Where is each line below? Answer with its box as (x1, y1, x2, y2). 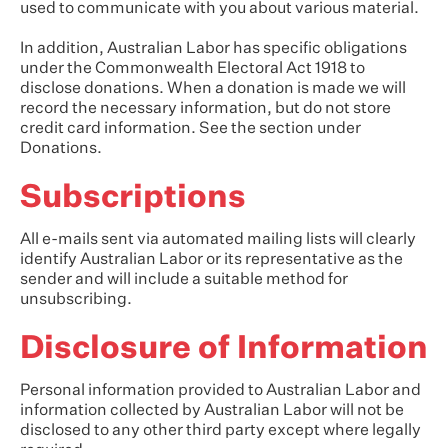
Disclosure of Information (20, 333, 428, 365)
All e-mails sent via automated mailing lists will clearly (20, 232, 416, 248)
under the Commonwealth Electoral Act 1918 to (20, 61, 365, 77)
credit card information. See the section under (20, 121, 361, 137)
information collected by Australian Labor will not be (20, 403, 404, 419)
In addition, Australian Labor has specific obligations (20, 41, 407, 57)
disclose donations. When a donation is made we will (20, 81, 406, 97)
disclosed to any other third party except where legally (20, 423, 421, 439)
